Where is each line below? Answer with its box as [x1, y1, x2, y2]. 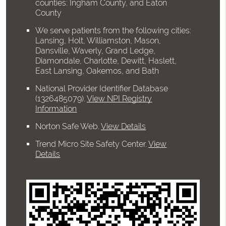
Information [35, 104, 77, 114]
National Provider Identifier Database [35, 84, 168, 94]
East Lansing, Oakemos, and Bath [35, 66, 159, 76]
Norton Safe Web [35, 122, 98, 132]
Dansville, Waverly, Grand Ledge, [35, 46, 156, 56]
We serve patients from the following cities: [35, 26, 192, 36]
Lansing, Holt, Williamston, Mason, [35, 36, 161, 46]
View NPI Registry [87, 94, 152, 104]
